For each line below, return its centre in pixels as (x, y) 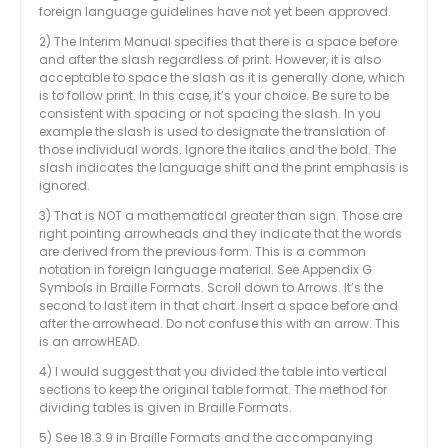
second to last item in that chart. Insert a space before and (218, 306)
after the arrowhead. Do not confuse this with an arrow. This (219, 324)
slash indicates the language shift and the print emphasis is (224, 168)
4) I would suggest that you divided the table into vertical (213, 372)
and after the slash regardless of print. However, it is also (210, 60)
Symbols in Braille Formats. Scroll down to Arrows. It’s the (211, 288)
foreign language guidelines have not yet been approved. (215, 12)
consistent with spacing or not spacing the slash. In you (210, 114)
